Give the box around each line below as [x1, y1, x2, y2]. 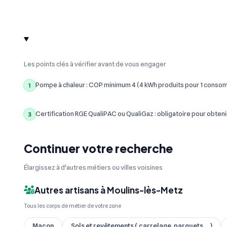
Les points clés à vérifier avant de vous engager [24, 59, 166, 68]
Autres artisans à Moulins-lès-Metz [34, 184, 183, 196]
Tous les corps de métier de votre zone [24, 202, 121, 209]
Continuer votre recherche [24, 141, 173, 156]
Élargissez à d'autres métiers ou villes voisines [24, 163, 163, 172]
